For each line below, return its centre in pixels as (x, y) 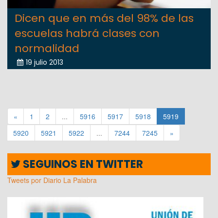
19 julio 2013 (45, 62)
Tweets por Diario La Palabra (52, 180)
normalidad (47, 48)
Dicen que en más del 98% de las (104, 18)
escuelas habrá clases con (87, 33)
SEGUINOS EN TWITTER (82, 164)
